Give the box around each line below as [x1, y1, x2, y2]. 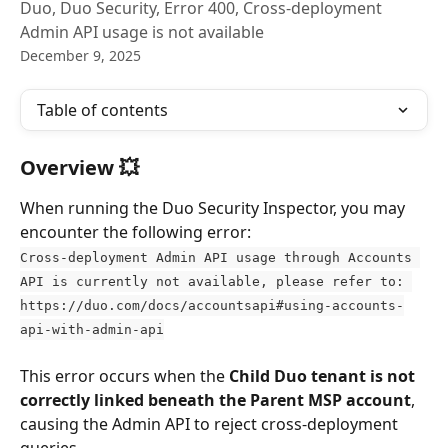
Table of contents [37, 99, 168, 121]
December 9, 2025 [20, 46, 141, 65]
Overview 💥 [20, 154, 139, 181]
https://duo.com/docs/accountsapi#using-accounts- [20, 298, 404, 313]
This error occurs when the [20, 365, 229, 388]
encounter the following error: [20, 221, 251, 243]
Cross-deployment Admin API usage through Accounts [20, 250, 420, 265]
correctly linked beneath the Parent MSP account [20, 389, 411, 412]
